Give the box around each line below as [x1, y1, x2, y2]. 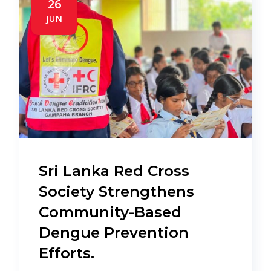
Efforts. [39, 243, 99, 262]
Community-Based [39, 202, 181, 221]
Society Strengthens [39, 181, 194, 200]
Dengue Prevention [39, 223, 189, 241]
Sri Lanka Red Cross [39, 161, 189, 180]
